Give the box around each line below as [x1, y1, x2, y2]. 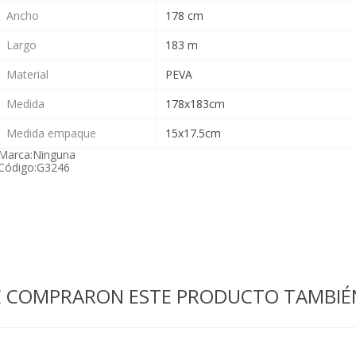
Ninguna [32, 147, 75, 163]
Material [6, 67, 48, 83]
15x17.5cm [164, 126, 221, 141]
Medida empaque [6, 126, 96, 141]
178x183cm [164, 96, 225, 112]
